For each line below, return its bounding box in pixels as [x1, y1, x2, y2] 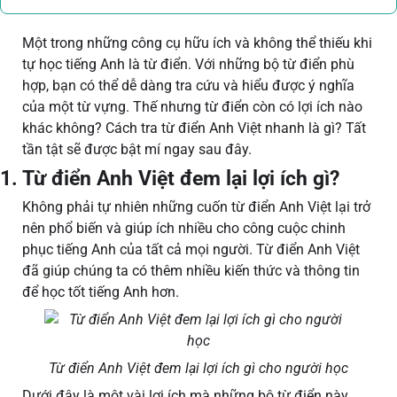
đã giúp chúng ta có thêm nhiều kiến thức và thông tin [22, 262, 360, 280]
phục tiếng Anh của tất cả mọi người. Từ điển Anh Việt [22, 241, 360, 259]
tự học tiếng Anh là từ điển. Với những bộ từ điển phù [22, 56, 354, 74]
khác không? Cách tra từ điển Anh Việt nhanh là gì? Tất [22, 120, 366, 137]
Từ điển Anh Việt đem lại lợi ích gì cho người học [49, 360, 348, 378]
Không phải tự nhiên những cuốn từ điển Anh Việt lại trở [22, 198, 370, 216]
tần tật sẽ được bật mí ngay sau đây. [22, 141, 255, 159]
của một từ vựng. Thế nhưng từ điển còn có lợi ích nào [22, 98, 362, 116]
